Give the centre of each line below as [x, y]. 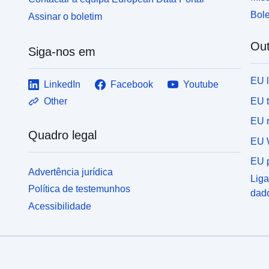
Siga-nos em [62, 51]
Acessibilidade [60, 207]
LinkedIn [62, 84]
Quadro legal [63, 135]
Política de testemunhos [80, 189]
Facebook [132, 84]
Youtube [201, 84]
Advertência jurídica [71, 172]
